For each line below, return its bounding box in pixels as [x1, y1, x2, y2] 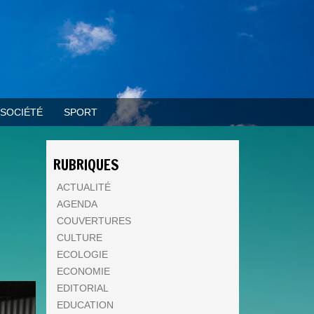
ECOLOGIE [57, 249, 108, 260]
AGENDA [57, 198, 97, 210]
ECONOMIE [57, 266, 110, 277]
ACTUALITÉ [57, 182, 111, 193]
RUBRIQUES [53, 154, 119, 175]
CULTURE [57, 232, 102, 243]
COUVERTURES [57, 215, 131, 226]
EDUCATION [57, 299, 114, 310]
